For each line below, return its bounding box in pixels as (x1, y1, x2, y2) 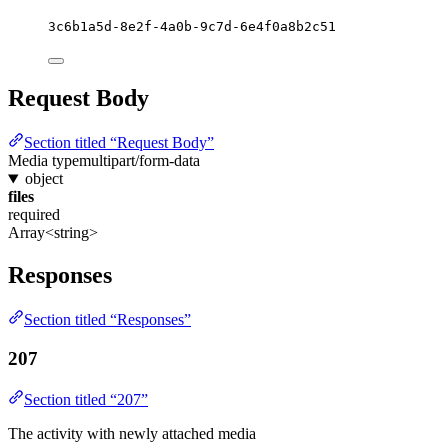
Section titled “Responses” (24, 311, 191, 329)
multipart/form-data (79, 152, 200, 170)
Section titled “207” (24, 390, 148, 408)
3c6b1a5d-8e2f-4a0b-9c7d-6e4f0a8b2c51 (48, 19, 336, 35)
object (24, 170, 63, 188)
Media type (8, 152, 79, 170)
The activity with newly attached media (8, 424, 256, 442)
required (8, 206, 60, 224)
